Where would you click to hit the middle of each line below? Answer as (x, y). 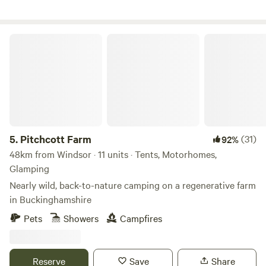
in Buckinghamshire (50, 199)
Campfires (141, 218)
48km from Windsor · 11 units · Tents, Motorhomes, (113, 154)
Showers (81, 218)
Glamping (29, 168)
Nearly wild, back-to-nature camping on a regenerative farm (133, 185)
